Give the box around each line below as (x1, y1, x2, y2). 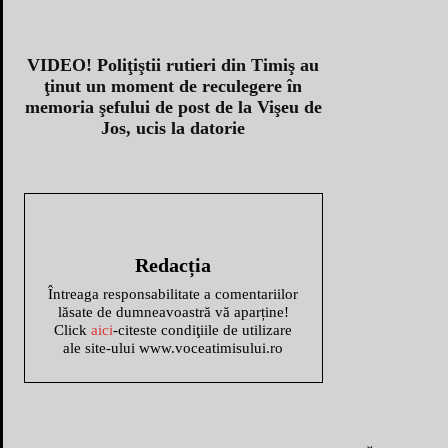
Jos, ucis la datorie (101, 118, 246, 139)
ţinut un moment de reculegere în (44, 76, 303, 97)
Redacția (135, 254, 212, 277)
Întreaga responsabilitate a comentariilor (48, 286, 299, 303)
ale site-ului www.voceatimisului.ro (63, 340, 284, 357)
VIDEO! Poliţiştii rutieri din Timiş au (27, 55, 320, 76)
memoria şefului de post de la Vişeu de (24, 97, 322, 118)
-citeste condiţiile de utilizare (113, 322, 293, 339)
